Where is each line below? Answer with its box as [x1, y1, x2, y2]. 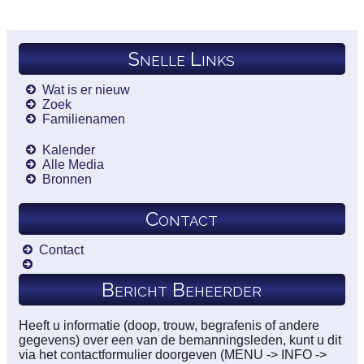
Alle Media [41, 157, 104, 171]
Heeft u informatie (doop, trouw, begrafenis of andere [18, 318, 319, 332]
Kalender [41, 142, 95, 157]
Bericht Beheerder [102, 277, 262, 301]
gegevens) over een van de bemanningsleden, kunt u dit [18, 332, 341, 347]
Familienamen [41, 111, 125, 126]
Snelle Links [128, 46, 236, 71]
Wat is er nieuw [41, 82, 130, 97]
